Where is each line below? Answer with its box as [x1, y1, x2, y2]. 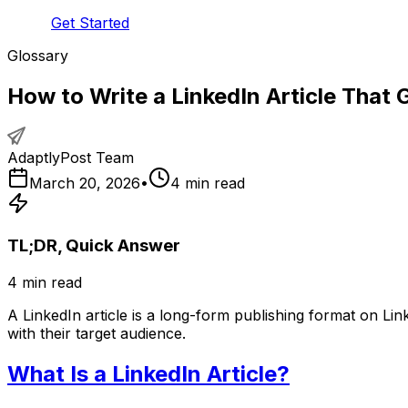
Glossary [7, 46, 68, 65]
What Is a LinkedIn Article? [7, 360, 290, 387]
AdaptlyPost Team [7, 148, 134, 168]
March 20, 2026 [29, 174, 140, 193]
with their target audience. [7, 323, 186, 342]
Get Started [51, 13, 129, 32]
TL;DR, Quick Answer [7, 235, 180, 257]
